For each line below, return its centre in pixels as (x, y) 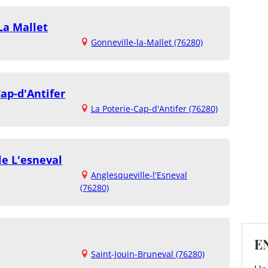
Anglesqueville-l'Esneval (139, 175)
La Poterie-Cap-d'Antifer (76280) (154, 109)
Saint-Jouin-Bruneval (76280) (148, 254)
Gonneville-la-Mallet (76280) (147, 42)
